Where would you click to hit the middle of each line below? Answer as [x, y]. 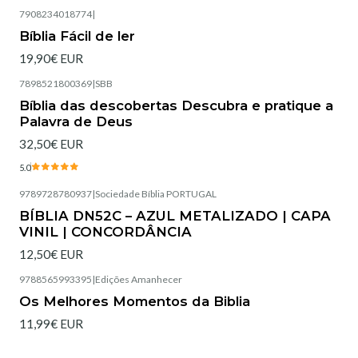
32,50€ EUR [51, 144]
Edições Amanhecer [139, 279]
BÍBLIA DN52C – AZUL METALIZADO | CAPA [175, 215]
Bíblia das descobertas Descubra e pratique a [176, 106]
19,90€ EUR [51, 58]
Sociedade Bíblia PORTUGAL [156, 193]
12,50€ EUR [51, 254]
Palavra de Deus [76, 122]
